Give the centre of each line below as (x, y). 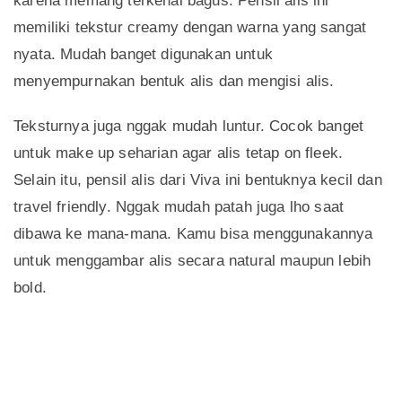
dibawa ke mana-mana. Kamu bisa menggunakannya (193, 234)
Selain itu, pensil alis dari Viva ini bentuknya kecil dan (198, 180)
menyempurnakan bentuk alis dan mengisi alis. (174, 82)
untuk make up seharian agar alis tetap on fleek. (179, 153)
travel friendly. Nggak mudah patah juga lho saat (179, 207)
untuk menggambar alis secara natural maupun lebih (192, 261)
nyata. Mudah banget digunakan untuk (143, 55)
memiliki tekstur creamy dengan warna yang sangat (190, 28)
